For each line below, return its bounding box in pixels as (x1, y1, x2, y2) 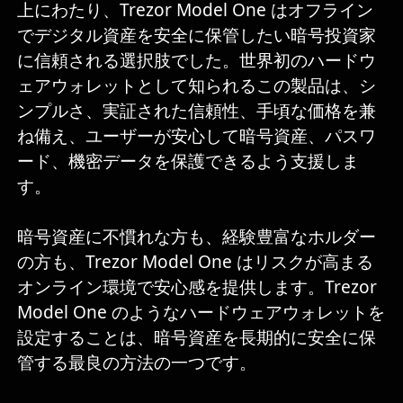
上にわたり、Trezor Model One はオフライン (17, 2, 374, 19)
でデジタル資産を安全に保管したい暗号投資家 (17, 27, 377, 44)
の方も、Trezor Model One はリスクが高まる (17, 254, 374, 271)
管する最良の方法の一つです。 (17, 354, 257, 372)
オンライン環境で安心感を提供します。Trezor (17, 279, 378, 296)
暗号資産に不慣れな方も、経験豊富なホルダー (17, 228, 377, 246)
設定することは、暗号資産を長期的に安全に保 (17, 329, 377, 346)
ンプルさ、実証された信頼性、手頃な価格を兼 (17, 103, 377, 120)
